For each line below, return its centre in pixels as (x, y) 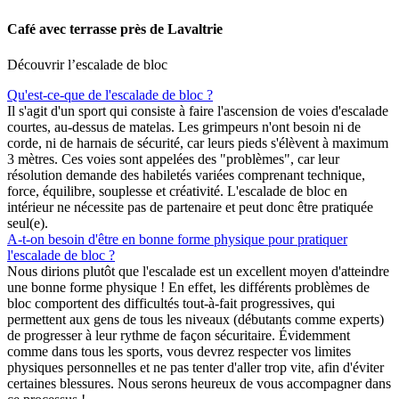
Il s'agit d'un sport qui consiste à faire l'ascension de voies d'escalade (198, 110)
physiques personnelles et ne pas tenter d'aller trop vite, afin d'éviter (195, 367)
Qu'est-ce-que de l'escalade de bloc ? (110, 94)
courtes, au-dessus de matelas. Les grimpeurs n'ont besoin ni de (184, 126)
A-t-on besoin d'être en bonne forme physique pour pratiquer (177, 239)
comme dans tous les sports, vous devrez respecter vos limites (179, 351)
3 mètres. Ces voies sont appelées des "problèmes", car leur (173, 159)
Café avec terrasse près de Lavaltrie (115, 29)
